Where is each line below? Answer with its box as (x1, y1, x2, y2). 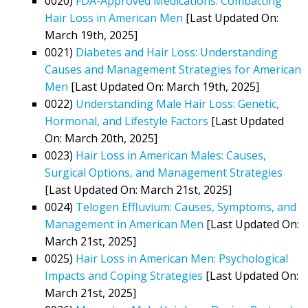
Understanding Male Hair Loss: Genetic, (76, 96, 279, 111)
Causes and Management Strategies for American (45, 61, 301, 77)
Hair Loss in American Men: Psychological (76, 250, 288, 266)
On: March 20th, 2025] (45, 130, 157, 146)
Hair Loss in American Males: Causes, (76, 147, 266, 163)
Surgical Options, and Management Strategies (45, 164, 283, 180)
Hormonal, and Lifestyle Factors (45, 113, 208, 129)
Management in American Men (45, 216, 203, 232)
